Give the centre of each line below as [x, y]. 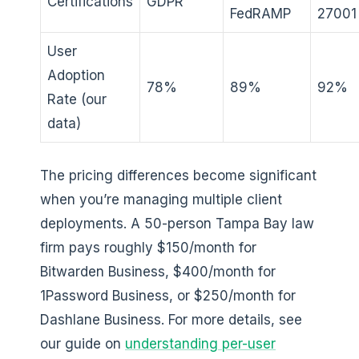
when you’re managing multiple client [161, 199]
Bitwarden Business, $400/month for [158, 271]
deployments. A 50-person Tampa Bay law [177, 223]
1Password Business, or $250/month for [168, 295]
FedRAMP [260, 14]
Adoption [76, 76]
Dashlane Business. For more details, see [171, 319]
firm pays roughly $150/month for [148, 247]
